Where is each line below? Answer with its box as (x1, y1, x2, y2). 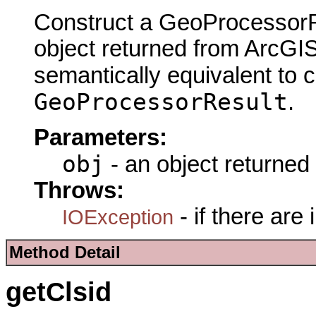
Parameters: (34, 124, 167, 150)
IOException (62, 205, 174, 229)
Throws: (34, 177, 124, 203)
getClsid (6, 276, 111, 307)
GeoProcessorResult (34, 88, 288, 116)
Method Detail (9, 243, 121, 262)
